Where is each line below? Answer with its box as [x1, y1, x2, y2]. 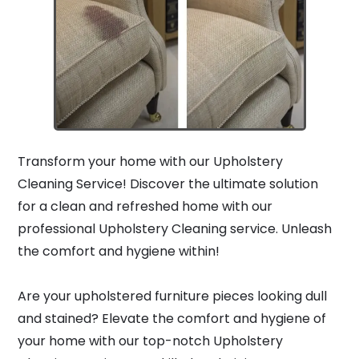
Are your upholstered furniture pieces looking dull [18, 287, 327, 305]
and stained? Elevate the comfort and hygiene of [18, 309, 326, 328]
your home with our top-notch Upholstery [18, 332, 283, 350]
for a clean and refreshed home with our [18, 197, 272, 216]
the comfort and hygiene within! [18, 242, 220, 260]
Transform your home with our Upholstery [18, 152, 283, 171]
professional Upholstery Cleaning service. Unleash [18, 220, 332, 238]
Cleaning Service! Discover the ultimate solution [18, 175, 318, 193]
